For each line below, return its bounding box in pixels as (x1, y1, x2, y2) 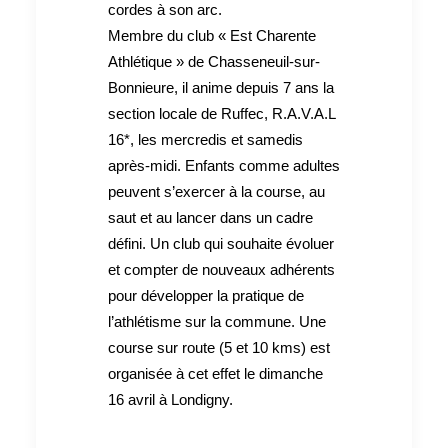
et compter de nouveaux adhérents (108, 260, 335, 278)
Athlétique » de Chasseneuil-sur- (108, 52, 320, 70)
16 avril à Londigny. (108, 390, 233, 408)
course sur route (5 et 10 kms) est (108, 338, 330, 356)
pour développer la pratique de (108, 286, 304, 304)
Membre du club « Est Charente (108, 26, 316, 44)
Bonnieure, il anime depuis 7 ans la (108, 78, 334, 96)
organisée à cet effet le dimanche (108, 364, 323, 382)
